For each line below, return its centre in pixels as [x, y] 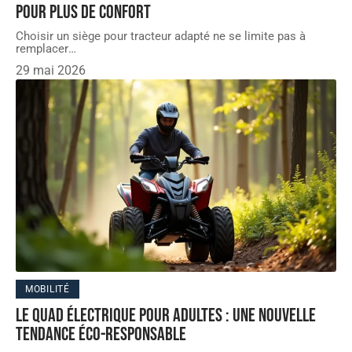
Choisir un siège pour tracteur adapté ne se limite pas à [161, 37]
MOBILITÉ [48, 289]
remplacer [42, 49]
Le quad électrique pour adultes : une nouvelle [166, 315]
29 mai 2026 [51, 71]
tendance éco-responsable [101, 334]
